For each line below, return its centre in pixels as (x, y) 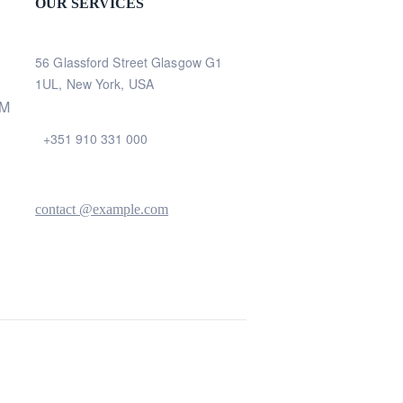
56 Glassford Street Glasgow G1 (129, 62)
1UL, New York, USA (94, 84)
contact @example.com (102, 209)
